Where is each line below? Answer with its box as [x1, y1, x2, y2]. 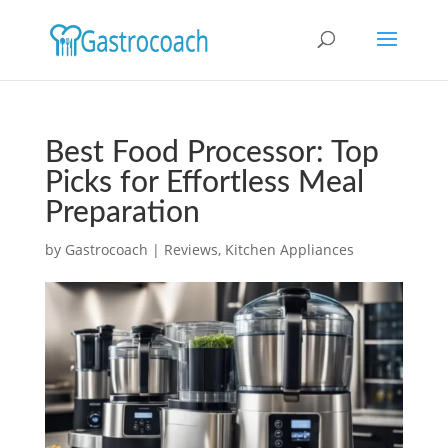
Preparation [44, 198, 200, 228]
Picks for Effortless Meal [44, 168, 364, 198]
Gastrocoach [64, 240, 148, 259]
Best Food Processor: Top [44, 138, 379, 168]
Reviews [163, 240, 218, 259]
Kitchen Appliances [224, 240, 354, 259]
